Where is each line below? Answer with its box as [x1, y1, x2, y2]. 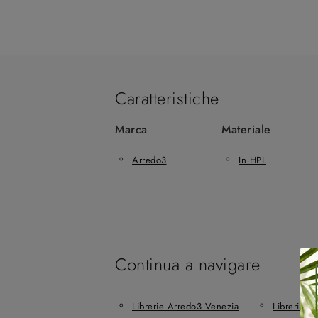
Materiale [221, 121, 271, 138]
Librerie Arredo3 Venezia [132, 299, 238, 313]
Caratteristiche [115, 86, 219, 111]
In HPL [238, 153, 266, 167]
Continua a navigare [115, 252, 261, 277]
